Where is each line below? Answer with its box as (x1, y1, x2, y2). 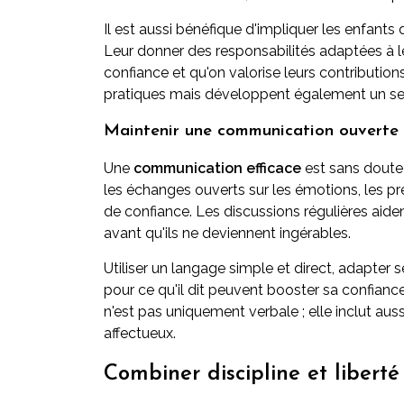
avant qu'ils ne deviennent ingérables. (104, 225, 351, 242)
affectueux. (104, 325, 176, 342)
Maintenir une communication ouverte (104, 123, 399, 140)
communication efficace (133, 160, 301, 177)
